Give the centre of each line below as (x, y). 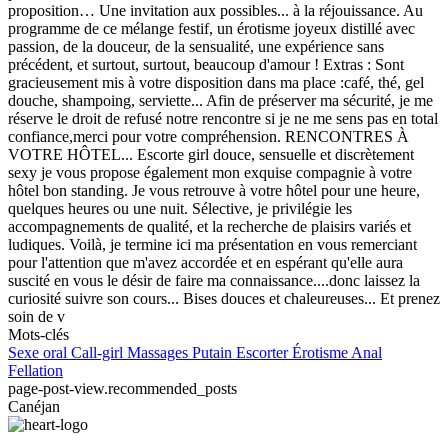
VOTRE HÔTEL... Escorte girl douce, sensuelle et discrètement (211, 154)
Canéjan (34, 406)
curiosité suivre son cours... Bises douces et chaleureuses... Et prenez (224, 298)
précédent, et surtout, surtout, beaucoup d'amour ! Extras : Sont (206, 64)
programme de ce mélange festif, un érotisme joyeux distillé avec (211, 28)
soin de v (36, 316)
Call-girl (99, 352)
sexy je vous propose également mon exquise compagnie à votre (210, 172)
